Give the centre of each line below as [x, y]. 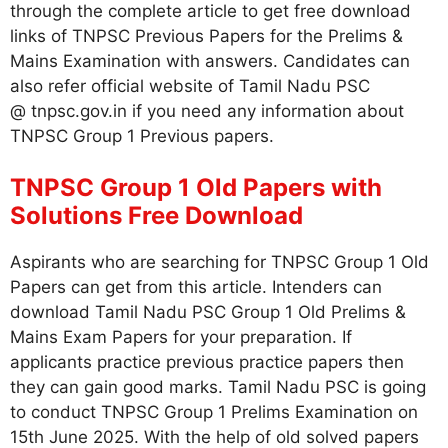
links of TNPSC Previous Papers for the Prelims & [206, 35]
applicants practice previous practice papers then [207, 362]
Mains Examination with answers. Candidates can [210, 60]
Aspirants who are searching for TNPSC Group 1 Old [219, 262]
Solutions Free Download [156, 215]
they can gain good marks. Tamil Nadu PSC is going [218, 387]
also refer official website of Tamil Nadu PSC [190, 85]
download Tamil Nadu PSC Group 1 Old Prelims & [208, 312]
